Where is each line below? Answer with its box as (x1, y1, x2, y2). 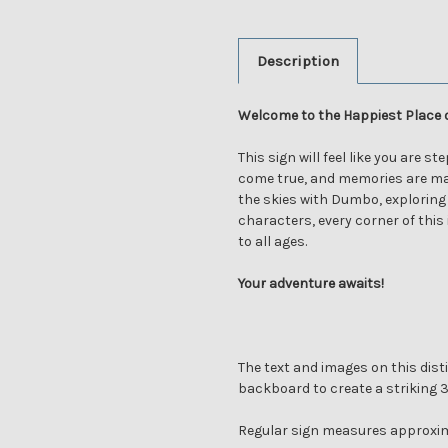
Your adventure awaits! (238, 275, 384, 293)
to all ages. (238, 233, 307, 251)
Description (256, 52, 339, 71)
